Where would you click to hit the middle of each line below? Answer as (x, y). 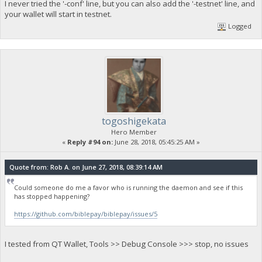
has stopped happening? (52, 196)
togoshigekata (134, 121)
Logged (239, 26)
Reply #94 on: (90, 142)
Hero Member (134, 132)
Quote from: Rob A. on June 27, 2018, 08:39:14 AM (86, 167)
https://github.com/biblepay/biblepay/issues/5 (86, 214)
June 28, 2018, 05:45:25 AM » (156, 142)
